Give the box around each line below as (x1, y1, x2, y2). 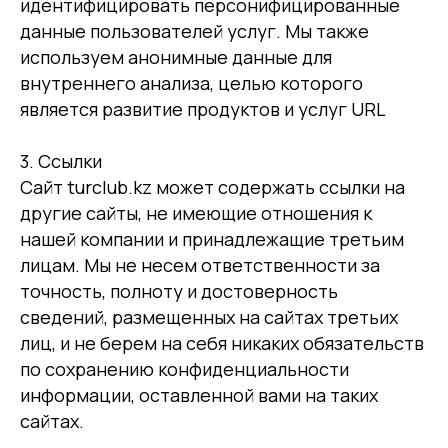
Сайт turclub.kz (20, 175, 152, 199)
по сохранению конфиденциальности (20, 357, 349, 381)
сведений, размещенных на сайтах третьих (20, 305, 398, 329)
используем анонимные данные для (20, 45, 332, 69)
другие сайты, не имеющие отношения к (20, 201, 372, 225)
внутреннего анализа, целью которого (20, 71, 363, 95)
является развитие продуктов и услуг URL (20, 97, 386, 121)
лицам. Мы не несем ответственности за (20, 253, 380, 277)
